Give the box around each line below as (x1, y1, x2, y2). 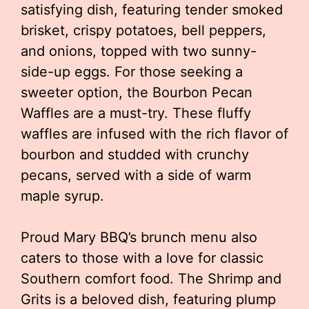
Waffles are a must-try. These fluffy (21, 105, 251, 121)
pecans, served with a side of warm (21, 167, 251, 183)
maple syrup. (21, 188, 104, 204)
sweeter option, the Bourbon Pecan (21, 84, 252, 101)
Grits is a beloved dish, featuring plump (21, 291, 276, 308)
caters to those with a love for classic (21, 250, 263, 266)
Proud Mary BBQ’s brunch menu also (21, 229, 257, 246)
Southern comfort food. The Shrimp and (21, 270, 281, 287)
